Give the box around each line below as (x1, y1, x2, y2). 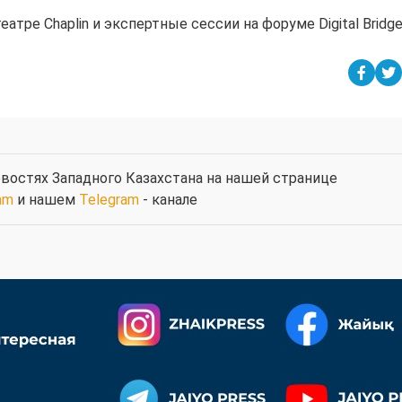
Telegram (78, 190, 139, 208)
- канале (138, 190, 197, 208)
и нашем (13, 190, 79, 208)
